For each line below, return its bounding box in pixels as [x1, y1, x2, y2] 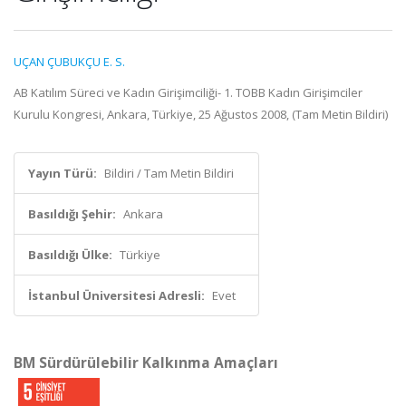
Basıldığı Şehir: [28, 206, 116, 222]
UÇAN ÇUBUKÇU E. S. [14, 53, 125, 70]
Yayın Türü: [28, 165, 97, 181]
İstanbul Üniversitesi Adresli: [28, 287, 205, 304]
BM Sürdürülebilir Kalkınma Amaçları [14, 353, 278, 372]
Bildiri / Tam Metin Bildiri [104, 165, 234, 181]
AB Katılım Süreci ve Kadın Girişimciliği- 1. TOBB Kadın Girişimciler [14, 84, 362, 101]
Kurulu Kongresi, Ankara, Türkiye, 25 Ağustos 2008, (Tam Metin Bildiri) [14, 106, 388, 122]
